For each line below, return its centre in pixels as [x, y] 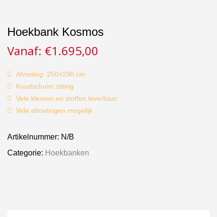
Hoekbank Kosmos [55, 31]
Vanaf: [26, 50]
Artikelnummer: [34, 137]
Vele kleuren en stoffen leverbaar [67, 98]
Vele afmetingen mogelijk [54, 110]
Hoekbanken [67, 153]
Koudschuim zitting [45, 86]
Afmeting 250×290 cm [51, 74]
